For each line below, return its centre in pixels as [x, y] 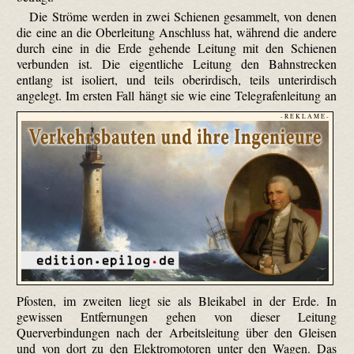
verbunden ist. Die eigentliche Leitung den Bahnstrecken [177, 64]
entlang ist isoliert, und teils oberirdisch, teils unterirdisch [177, 80]
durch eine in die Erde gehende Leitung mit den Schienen [177, 48]
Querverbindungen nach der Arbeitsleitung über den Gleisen [177, 333]
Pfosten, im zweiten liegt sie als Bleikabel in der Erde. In [177, 301]
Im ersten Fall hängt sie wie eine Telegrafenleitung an [201, 96]
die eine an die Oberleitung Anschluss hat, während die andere [177, 32]
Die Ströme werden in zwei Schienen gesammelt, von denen [183, 17]
